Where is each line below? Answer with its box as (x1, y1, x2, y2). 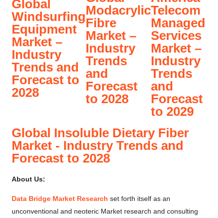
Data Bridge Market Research (12, 195, 108, 203)
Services (151, 28, 201, 43)
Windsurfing (12, 9, 86, 24)
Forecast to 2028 (12, 150, 110, 165)
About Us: (12, 175, 45, 183)
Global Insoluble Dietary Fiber (12, 125, 189, 140)
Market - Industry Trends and (12, 138, 183, 153)
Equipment (12, 22, 77, 37)
